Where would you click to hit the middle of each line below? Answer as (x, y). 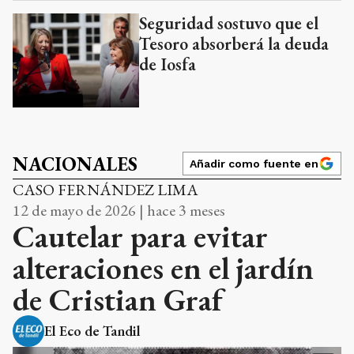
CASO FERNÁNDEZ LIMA (105, 189)
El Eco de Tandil (92, 330)
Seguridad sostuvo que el (229, 23)
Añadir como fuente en (254, 163)
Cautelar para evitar (140, 236)
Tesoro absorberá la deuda (234, 43)
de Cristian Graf (117, 299)
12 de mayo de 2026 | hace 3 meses (119, 210)
